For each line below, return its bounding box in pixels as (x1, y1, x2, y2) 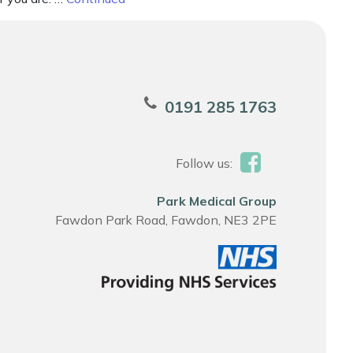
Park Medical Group (156, 193, 277, 209)
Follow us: (175, 155, 232, 171)
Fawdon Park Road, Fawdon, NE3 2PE (54, 212, 277, 228)
